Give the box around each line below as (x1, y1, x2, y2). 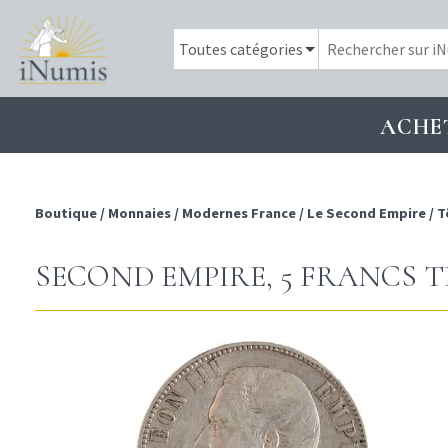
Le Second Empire (307, 204, 426, 223)
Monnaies (108, 204, 171, 223)
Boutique (35, 204, 100, 223)
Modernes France (182, 204, 296, 223)
